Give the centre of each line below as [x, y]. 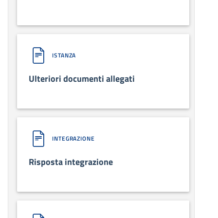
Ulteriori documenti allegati [82, 78]
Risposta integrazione [71, 162]
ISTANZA [64, 55]
